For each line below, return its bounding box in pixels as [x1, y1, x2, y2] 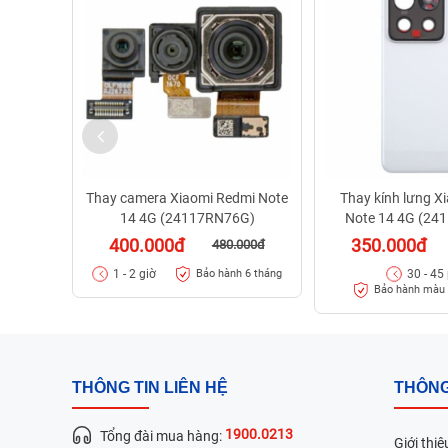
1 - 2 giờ [113, 266, 157, 281]
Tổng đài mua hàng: [100, 427, 225, 444]
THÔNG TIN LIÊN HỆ [72, 378, 228, 396]
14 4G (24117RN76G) [119, 209, 255, 226]
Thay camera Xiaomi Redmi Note [86, 189, 289, 206]
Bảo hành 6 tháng [195, 267, 282, 281]
